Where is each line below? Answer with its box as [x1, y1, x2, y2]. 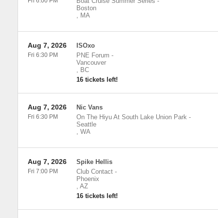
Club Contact [76, 168, 113, 175]
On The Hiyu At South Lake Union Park [76, 113, 187, 121]
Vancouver [76, 59, 106, 66]
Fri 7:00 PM [27, 168, 58, 175]
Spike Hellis [76, 158, 112, 165]
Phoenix [76, 175, 99, 182]
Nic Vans [76, 104, 103, 111]
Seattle [76, 121, 96, 128]
